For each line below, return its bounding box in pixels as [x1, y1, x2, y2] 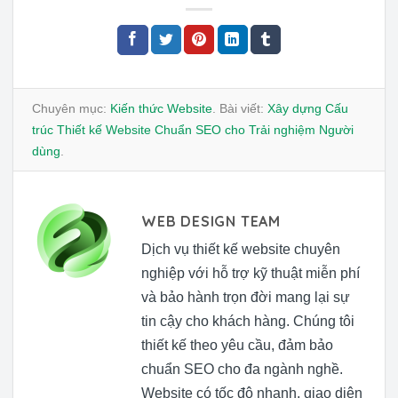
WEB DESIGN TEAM [141, 212, 281, 231]
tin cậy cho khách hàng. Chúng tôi [141, 314, 354, 330]
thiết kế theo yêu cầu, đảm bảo [141, 338, 333, 354]
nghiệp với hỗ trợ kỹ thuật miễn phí [141, 266, 360, 282]
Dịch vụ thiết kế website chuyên [141, 242, 340, 258]
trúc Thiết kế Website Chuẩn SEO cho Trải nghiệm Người [32, 123, 354, 138]
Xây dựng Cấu [267, 101, 348, 116]
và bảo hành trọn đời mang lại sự [141, 290, 350, 306]
